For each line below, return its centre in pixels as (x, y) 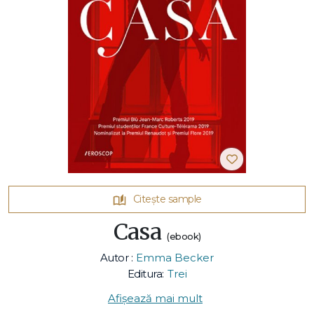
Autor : (116, 258)
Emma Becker (175, 258)
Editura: (145, 274)
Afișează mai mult (155, 299)
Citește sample (167, 199)
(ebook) (184, 237)
